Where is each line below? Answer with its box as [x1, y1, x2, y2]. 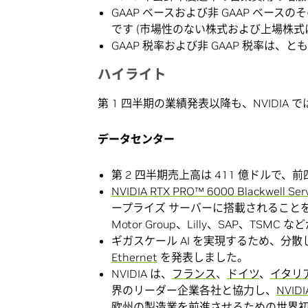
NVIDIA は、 [111, 267, 172, 281]
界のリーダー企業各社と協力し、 [111, 283, 276, 298]
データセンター [98, 131, 175, 146]
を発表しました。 [157, 250, 248, 265]
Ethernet [111, 250, 157, 265]
